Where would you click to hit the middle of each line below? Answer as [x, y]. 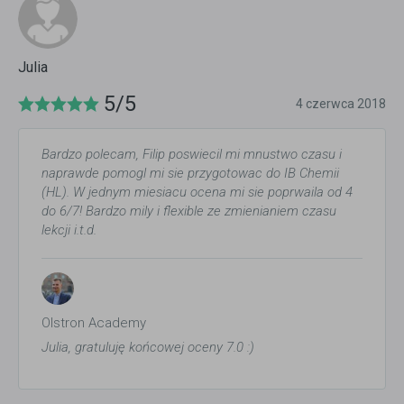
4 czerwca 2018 [341, 104]
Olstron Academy [94, 323]
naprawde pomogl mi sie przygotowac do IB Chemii [190, 173]
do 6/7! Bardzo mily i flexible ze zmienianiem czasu [189, 211]
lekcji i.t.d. [69, 230]
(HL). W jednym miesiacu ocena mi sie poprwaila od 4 [197, 192]
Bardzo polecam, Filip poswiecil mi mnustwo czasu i [192, 154]
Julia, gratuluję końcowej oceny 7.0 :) [148, 347]
